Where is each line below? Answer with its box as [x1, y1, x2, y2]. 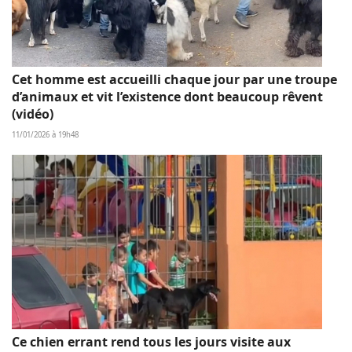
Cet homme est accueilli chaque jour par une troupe [12, 71, 337, 89]
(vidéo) [12, 105, 53, 123]
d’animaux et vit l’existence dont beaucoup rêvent [12, 88, 323, 106]
